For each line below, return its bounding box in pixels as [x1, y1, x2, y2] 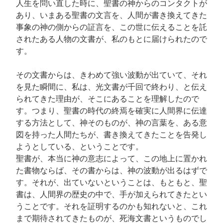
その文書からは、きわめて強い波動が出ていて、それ [16, 71, 207, 80]
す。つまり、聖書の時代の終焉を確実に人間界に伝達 [16, 107, 207, 115]
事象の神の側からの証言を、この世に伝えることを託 [16, 23, 207, 32]
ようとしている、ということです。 [16, 142, 143, 151]
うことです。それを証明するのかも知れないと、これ [16, 202, 207, 211]
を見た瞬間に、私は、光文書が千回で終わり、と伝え [16, 83, 207, 92]
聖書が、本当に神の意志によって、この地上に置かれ [16, 154, 207, 163]
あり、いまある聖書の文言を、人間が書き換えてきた [16, 11, 207, 20]
